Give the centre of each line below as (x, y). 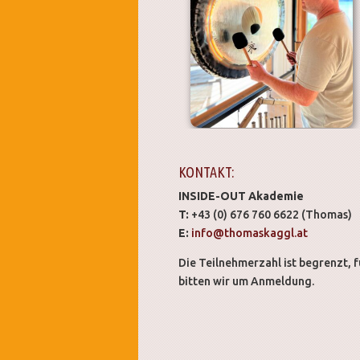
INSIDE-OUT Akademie (241, 196)
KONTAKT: (207, 172)
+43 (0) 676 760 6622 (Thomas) (272, 214)
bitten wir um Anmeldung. (246, 281)
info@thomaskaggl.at (250, 233)
